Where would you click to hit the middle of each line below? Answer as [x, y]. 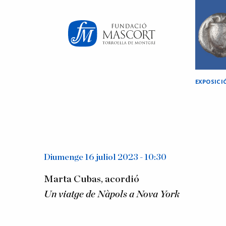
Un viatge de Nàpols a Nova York [112, 194]
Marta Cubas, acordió [92, 179]
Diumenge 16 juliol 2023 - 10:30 [105, 157]
